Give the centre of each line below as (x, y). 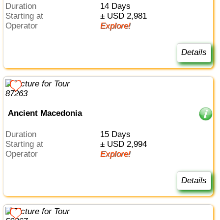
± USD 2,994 (125, 144)
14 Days (117, 6)
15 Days (117, 134)
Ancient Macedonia (45, 113)
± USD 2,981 (125, 16)
